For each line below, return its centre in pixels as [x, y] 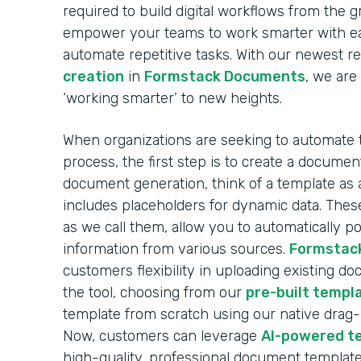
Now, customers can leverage [162, 336]
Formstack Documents [225, 76]
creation [93, 76]
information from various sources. [176, 249]
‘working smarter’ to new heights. [176, 98]
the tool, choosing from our [154, 292]
